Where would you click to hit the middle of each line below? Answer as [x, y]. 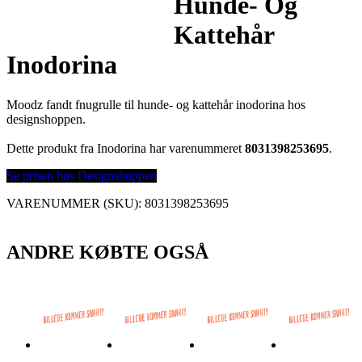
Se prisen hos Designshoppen [82, 175]
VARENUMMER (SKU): [76, 203]
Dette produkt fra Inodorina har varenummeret [126, 148]
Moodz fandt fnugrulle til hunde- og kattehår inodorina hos [156, 104]
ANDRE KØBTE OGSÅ [107, 252]
